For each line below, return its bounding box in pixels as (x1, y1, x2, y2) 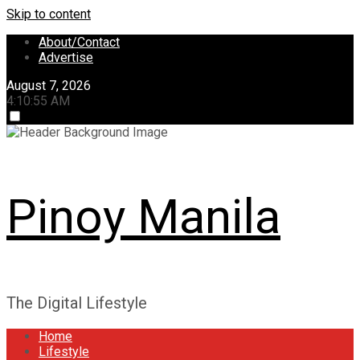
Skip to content (6, 6, 91, 22)
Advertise (39, 50, 93, 65)
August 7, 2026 (6, 78, 91, 93)
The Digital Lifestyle (6, 293, 147, 313)
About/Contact (39, 35, 120, 50)
